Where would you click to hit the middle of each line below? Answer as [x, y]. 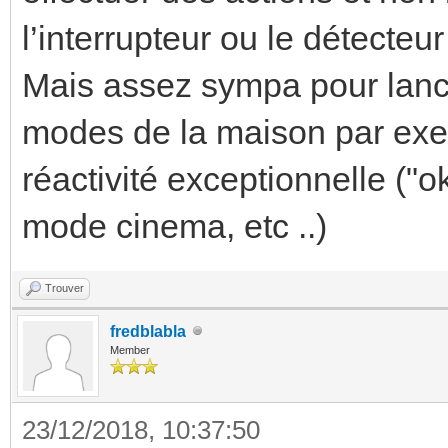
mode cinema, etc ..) [174, 225]
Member [130, 349]
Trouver [64, 287]
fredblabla [148, 331]
